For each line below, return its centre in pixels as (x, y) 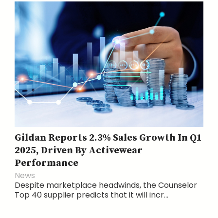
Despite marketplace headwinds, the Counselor (106, 185)
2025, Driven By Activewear (79, 150)
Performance (46, 163)
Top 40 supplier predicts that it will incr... (91, 195)
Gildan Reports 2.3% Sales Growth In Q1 (108, 138)
